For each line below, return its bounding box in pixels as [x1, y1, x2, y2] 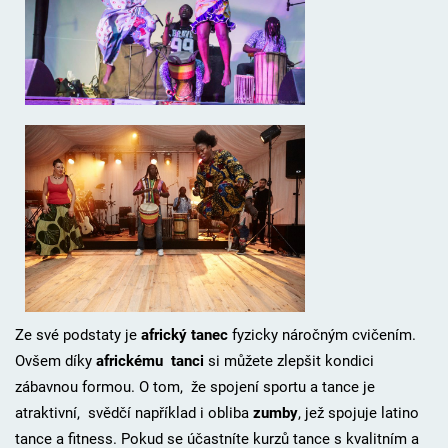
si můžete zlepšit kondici [207, 351, 374, 370]
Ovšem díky [14, 351, 96, 370]
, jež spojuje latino [297, 403, 419, 422]
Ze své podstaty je [14, 325, 141, 344]
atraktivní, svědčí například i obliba [14, 403, 253, 422]
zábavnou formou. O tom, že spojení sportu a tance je [14, 377, 375, 396]
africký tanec [140, 325, 228, 344]
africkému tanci [95, 351, 208, 370]
